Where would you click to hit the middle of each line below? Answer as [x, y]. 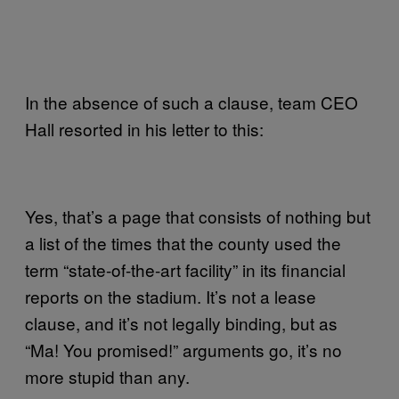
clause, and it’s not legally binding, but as [181, 322]
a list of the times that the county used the [183, 242]
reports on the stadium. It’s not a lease [171, 296]
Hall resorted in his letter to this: [144, 128]
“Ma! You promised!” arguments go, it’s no [183, 349]
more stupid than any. [107, 376]
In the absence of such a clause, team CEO [191, 102]
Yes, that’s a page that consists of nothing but [198, 216]
